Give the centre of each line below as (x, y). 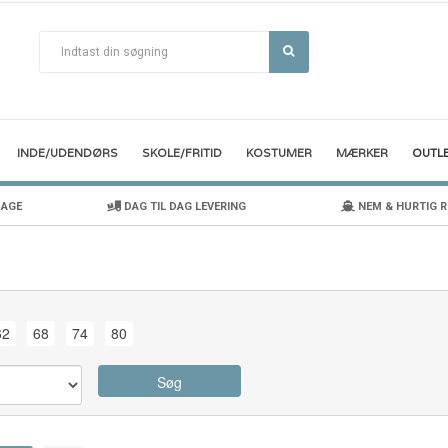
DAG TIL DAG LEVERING (183, 207)
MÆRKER (362, 153)
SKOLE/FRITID (182, 153)
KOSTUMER (279, 153)
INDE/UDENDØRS (67, 153)
